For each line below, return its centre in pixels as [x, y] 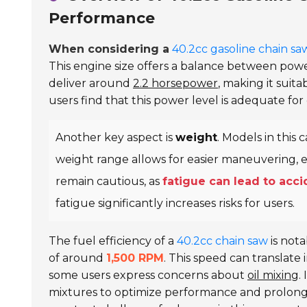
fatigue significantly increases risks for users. [175, 203]
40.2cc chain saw [222, 241]
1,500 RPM [135, 258]
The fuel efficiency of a [113, 241]
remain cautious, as [109, 181]
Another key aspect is [115, 137]
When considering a [109, 49]
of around [77, 258]
